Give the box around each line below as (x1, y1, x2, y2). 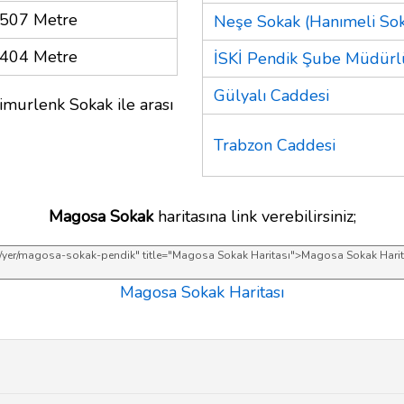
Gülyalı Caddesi (214, 84, 329, 106)
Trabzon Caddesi (214, 133, 335, 156)
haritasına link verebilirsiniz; (152, 205, 356, 227)
